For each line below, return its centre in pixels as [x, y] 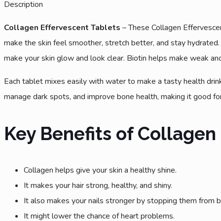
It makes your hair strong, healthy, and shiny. [98, 185]
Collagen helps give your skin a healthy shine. [100, 170]
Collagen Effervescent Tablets [63, 27]
